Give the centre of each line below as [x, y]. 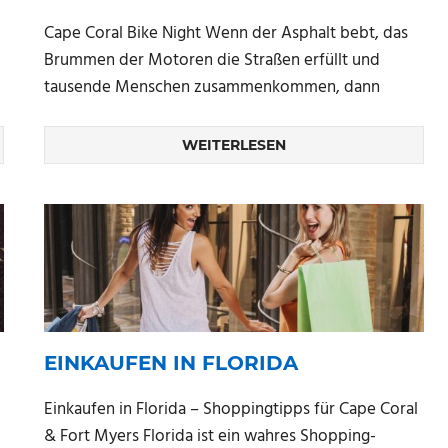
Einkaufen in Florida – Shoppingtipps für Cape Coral [231, 410]
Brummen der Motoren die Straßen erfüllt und [212, 60]
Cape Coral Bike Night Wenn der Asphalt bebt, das [226, 33]
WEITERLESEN [234, 145]
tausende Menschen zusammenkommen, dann [212, 87]
